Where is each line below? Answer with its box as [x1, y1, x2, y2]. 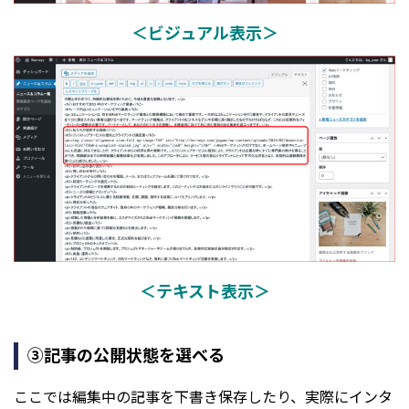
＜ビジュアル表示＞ [131, 20, 278, 45]
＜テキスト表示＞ [139, 278, 270, 303]
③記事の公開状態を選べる [27, 342, 225, 367]
